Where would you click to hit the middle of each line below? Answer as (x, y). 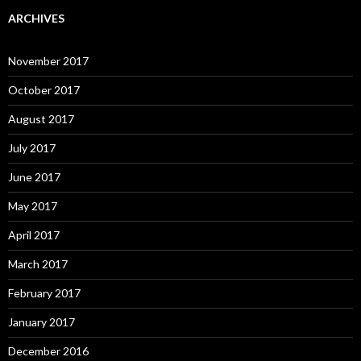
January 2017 (41, 322)
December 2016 (48, 351)
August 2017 (41, 119)
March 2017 (38, 264)
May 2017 (33, 206)
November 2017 (48, 61)
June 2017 (34, 177)
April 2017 (34, 235)
